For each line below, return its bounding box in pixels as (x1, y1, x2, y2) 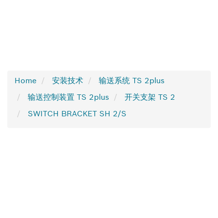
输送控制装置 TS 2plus (28, 92, 109, 102)
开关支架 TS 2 (125, 92, 175, 102)
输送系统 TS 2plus (99, 75, 164, 85)
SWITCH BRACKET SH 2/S (28, 109, 127, 118)
